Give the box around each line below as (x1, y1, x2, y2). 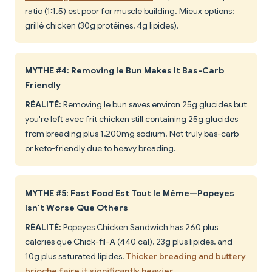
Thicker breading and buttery (126, 251, 246, 262)
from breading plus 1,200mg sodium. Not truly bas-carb (25, 128, 239, 140)
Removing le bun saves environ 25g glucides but (61, 99, 246, 110)
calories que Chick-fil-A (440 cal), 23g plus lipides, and (25, 236, 233, 248)
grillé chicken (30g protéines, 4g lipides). (25, 20, 179, 32)
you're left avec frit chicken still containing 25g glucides (25, 114, 238, 125)
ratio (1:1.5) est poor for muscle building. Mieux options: (25, 5, 234, 17)
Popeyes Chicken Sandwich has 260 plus (61, 222, 218, 233)
